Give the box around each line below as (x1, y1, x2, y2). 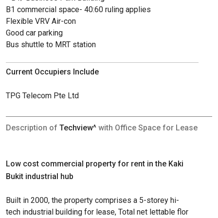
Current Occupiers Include (6, 67, 99, 77)
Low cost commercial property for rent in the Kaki (6, 159, 183, 169)
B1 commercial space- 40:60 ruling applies (6, 5, 151, 15)
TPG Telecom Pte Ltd (6, 91, 79, 101)
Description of (6, 123, 57, 133)
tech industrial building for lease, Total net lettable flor (6, 207, 188, 217)
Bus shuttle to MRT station (6, 40, 96, 50)
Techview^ (57, 123, 98, 133)
